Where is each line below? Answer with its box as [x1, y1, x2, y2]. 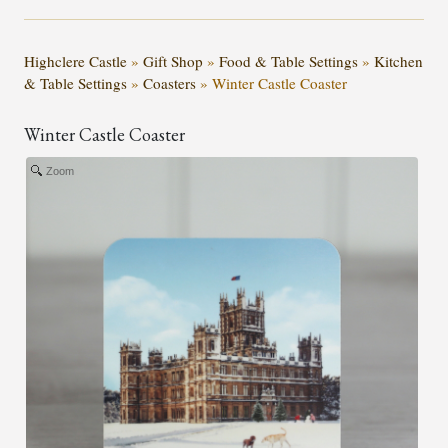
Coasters [143, 72, 200, 93]
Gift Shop [143, 50, 203, 71]
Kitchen [374, 50, 423, 71]
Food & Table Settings [219, 50, 358, 71]
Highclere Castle [24, 50, 127, 71]
